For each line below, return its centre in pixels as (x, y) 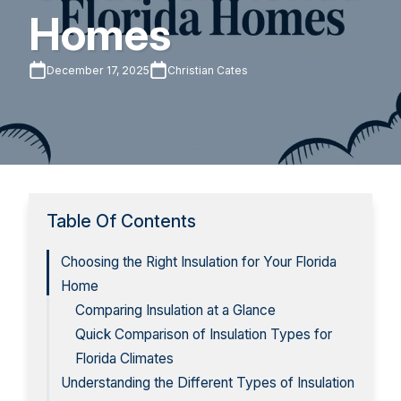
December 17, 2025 (98, 70)
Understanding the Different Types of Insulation (208, 383)
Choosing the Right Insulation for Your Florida (199, 262)
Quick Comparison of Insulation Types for (204, 334)
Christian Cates (208, 70)
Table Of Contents (121, 221)
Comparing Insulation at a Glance (175, 310)
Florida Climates (124, 358)
